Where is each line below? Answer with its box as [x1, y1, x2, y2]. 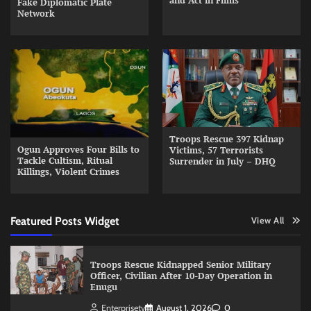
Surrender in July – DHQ [169, 155, 276, 167]
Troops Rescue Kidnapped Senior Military [90, 259, 271, 271]
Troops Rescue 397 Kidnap [169, 133, 284, 145]
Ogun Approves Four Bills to [17, 144, 140, 156]
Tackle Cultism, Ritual [17, 155, 112, 167]
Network [17, 8, 55, 20]
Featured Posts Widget [10, 214, 119, 228]
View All [251, 215, 285, 226]
